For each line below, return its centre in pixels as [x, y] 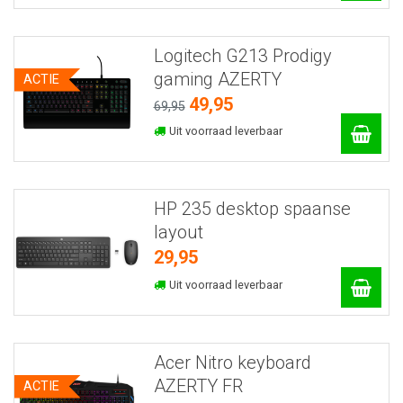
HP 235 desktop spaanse [252, 209]
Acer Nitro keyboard [232, 362]
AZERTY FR [198, 385]
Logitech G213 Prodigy [242, 55]
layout [178, 233]
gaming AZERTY [217, 79]
